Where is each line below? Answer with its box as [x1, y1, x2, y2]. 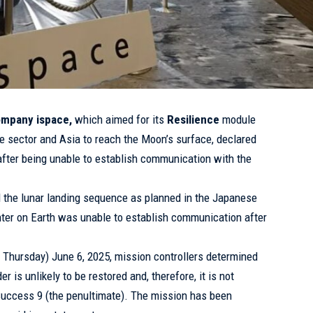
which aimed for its [72, 112, 168, 127]
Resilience [167, 112, 220, 127]
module [219, 112, 256, 127]
